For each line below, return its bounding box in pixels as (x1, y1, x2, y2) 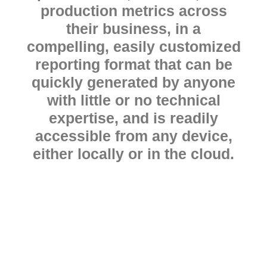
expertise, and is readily (49, 110, 218, 127)
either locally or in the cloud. (33, 145, 234, 163)
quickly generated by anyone (32, 74, 235, 91)
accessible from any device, (35, 128, 232, 145)
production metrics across (40, 2, 227, 20)
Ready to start (63, 218, 204, 249)
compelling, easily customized (26, 38, 241, 55)
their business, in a (66, 20, 201, 38)
